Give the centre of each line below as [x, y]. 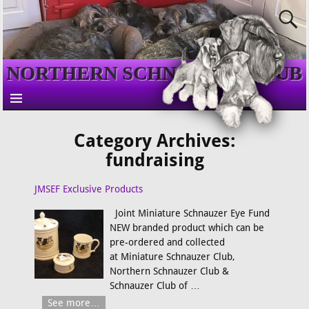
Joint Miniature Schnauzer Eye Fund [189, 213]
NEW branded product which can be [187, 228]
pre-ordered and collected [167, 242]
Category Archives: [154, 141]
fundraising [154, 160]
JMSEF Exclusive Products [89, 189]
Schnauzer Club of [150, 286]
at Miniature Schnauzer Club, [172, 257]
